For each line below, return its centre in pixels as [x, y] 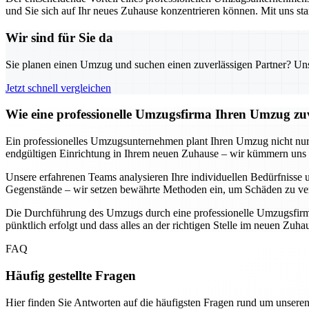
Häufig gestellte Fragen [71, 275]
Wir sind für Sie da [59, 37]
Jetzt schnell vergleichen [58, 88]
